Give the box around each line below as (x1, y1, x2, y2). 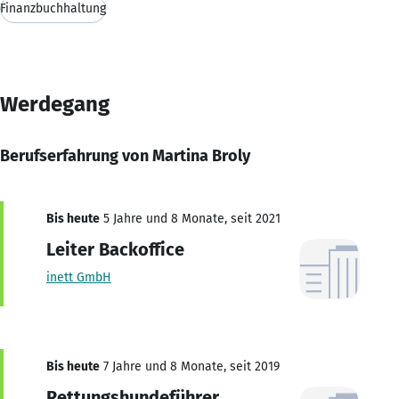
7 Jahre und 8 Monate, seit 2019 (100, 358, 280, 374)
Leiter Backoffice (46, 238, 184, 260)
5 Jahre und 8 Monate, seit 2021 (100, 210, 281, 226)
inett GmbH (46, 269, 111, 285)
